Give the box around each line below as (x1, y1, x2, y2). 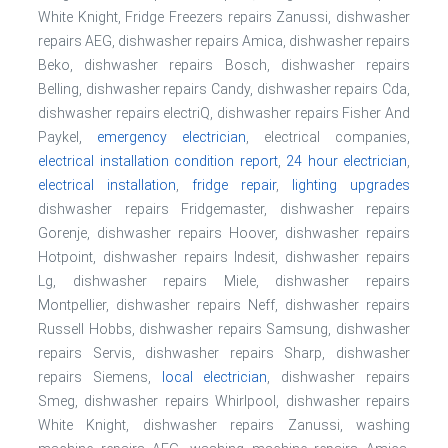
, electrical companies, (246, 129, 410, 145)
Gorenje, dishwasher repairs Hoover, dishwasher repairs (38, 225, 410, 241)
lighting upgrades (292, 177, 410, 193)
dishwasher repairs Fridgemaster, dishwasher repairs (38, 201, 410, 217)
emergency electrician (97, 129, 246, 145)
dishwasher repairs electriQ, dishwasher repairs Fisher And (38, 105, 410, 121)
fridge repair (192, 177, 276, 193)
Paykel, (38, 129, 97, 145)
